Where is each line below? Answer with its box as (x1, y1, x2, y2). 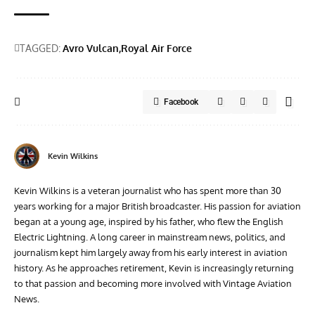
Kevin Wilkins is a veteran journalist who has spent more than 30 (14, 185, 281, 197)
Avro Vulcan (63, 42, 119, 55)
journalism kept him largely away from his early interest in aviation (14, 247, 288, 259)
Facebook (164, 97, 198, 108)
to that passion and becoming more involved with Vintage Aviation (14, 278, 292, 290)
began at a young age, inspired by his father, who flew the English (14, 216, 283, 228)
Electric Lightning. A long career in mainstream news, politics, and (14, 231, 285, 243)
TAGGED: (20, 42, 60, 55)
